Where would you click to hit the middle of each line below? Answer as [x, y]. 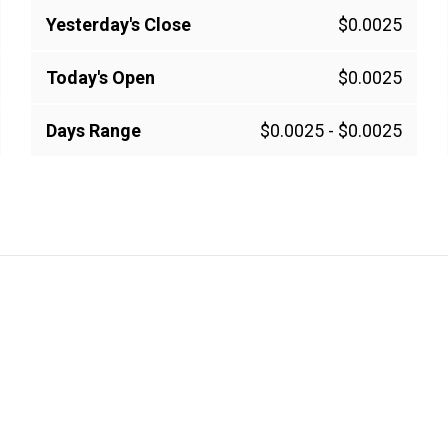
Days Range [93, 131]
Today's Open [100, 78]
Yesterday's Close [118, 25]
